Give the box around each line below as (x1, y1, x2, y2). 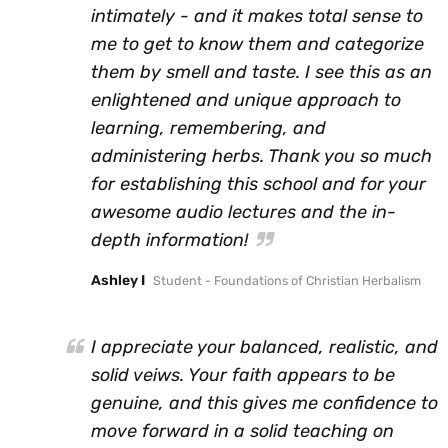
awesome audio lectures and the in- (91, 200, 396, 223)
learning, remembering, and (91, 116, 326, 139)
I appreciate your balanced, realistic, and (91, 335, 438, 358)
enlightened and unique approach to (91, 88, 401, 111)
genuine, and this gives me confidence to (91, 391, 438, 414)
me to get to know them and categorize (91, 32, 424, 55)
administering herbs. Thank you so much (91, 144, 432, 167)
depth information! (91, 228, 248, 251)
